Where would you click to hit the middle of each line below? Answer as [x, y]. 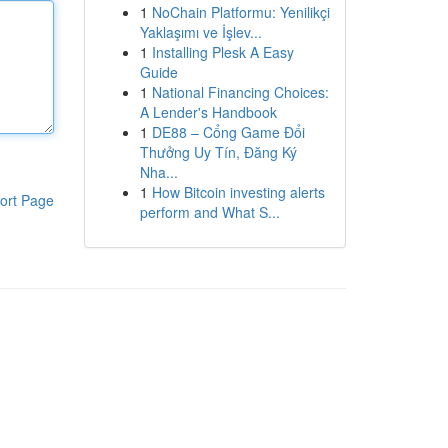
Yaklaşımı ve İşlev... [200, 32]
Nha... [158, 172]
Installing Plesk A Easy [222, 52]
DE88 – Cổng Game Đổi [228, 132]
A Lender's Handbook [208, 112]
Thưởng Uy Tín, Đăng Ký [218, 152]
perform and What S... [209, 212]
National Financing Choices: [240, 92]
